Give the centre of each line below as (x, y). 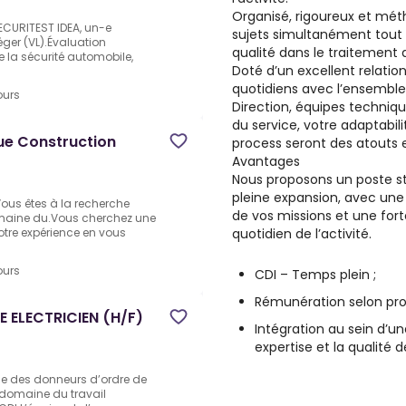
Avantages (266, 161)
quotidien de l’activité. (302, 234)
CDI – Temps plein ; (315, 275)
